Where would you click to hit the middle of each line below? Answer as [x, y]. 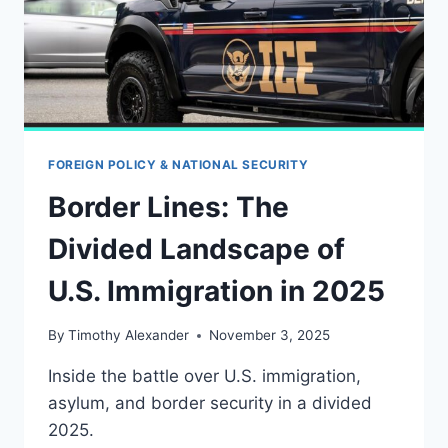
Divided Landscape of [196, 248]
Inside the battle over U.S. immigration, [204, 376]
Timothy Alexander [129, 335]
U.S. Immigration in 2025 [216, 290]
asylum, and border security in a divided [210, 403]
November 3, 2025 [270, 335]
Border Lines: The [168, 206]
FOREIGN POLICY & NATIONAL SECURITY [178, 164]
